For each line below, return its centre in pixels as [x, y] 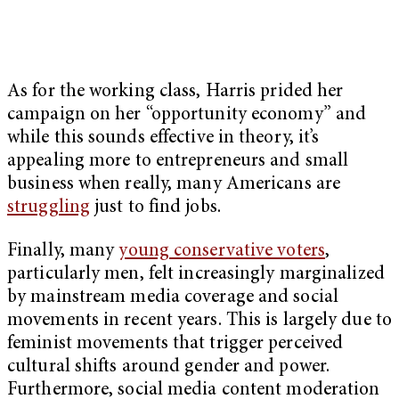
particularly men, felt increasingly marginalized [196, 275]
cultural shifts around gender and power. [169, 368]
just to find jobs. [158, 208]
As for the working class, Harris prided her [175, 92]
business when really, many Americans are [174, 184]
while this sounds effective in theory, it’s [163, 138]
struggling [49, 208]
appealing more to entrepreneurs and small [178, 161]
